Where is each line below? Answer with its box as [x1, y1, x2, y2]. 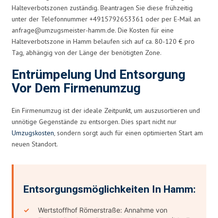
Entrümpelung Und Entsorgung [12, 65, 185, 84]
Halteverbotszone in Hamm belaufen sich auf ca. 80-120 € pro [12, 36, 195, 46]
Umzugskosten [12, 128, 54, 137]
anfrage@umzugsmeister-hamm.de [12, 25, 115, 35]
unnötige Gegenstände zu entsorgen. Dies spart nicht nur [12, 117, 177, 126]
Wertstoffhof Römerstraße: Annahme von [38, 205, 167, 214]
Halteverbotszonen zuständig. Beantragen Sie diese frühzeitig [12, 3, 193, 12]
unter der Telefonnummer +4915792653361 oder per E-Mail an [12, 14, 200, 23]
